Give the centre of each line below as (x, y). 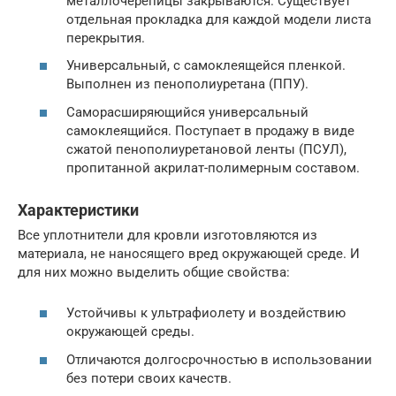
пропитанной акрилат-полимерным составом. (213, 168)
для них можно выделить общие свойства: (154, 272)
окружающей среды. (130, 332)
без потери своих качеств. (149, 378)
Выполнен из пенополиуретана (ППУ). (187, 84)
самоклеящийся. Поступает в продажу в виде (210, 130)
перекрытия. (106, 38)
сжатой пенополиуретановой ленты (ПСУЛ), (206, 149)
